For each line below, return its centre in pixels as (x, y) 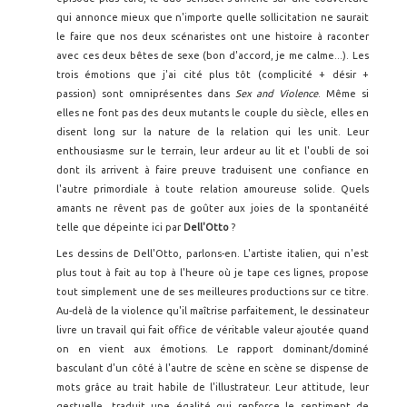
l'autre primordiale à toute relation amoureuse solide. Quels (213, 189)
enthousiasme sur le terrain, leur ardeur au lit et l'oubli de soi (213, 151)
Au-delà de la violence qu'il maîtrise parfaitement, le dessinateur (213, 311)
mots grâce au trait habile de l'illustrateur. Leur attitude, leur (213, 387)
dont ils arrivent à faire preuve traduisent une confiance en (213, 170)
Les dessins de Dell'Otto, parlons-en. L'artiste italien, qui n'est (213, 253)
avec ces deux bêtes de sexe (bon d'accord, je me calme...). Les (213, 55)
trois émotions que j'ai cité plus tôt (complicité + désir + (213, 74)
